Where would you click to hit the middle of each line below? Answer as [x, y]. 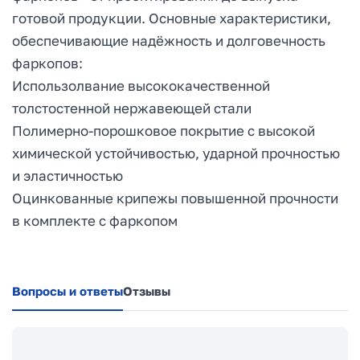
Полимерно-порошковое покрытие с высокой [164, 130]
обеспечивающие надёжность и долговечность [169, 40]
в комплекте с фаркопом [95, 220]
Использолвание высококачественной [141, 85]
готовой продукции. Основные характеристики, [172, 18]
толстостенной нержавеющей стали [132, 108]
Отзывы [147, 290]
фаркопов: [47, 63]
